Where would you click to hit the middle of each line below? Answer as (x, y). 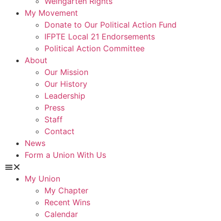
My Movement (51, 13)
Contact (59, 131)
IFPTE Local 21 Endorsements (100, 37)
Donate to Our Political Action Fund (110, 25)
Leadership (65, 96)
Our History (66, 84)
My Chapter (66, 190)
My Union (42, 179)
